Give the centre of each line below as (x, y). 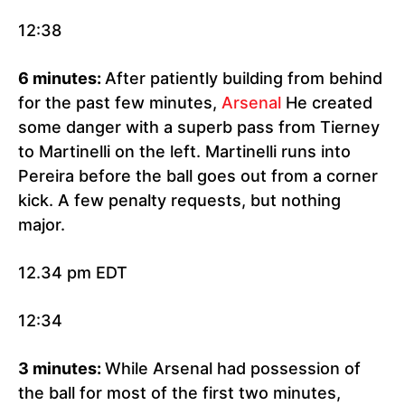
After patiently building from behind (244, 79)
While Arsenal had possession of (233, 369)
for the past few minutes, (120, 103)
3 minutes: (61, 369)
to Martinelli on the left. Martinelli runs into (184, 152)
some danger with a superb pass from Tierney (199, 127)
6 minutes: (61, 79)
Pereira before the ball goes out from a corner (198, 176)
